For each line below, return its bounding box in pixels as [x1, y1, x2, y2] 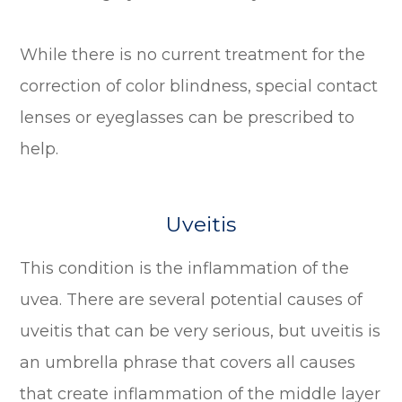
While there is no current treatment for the [20, 44, 366, 65]
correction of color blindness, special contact [20, 75, 379, 96]
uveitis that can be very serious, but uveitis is [20, 320, 381, 341]
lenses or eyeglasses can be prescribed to [20, 107, 355, 127]
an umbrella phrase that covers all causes [20, 352, 356, 372]
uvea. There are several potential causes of [20, 289, 363, 310]
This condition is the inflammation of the [20, 258, 350, 278]
